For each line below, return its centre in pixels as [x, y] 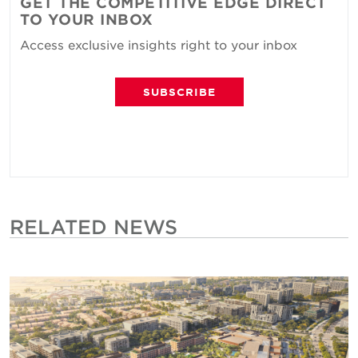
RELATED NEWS [93, 226]
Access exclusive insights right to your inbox [159, 44]
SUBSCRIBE [179, 91]
